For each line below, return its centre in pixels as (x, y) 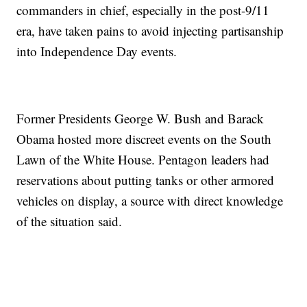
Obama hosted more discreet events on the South (144, 139)
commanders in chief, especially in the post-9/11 (143, 10)
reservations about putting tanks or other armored (146, 180)
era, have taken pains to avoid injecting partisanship (150, 30)
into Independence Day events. (97, 51)
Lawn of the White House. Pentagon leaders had (143, 159)
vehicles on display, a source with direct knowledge (150, 200)
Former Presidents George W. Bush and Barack (140, 118)
